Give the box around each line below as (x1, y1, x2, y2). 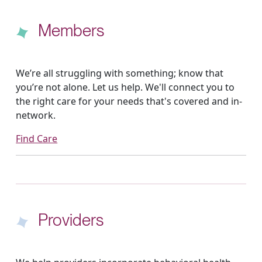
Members (38, 20, 105, 40)
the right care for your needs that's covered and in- (16, 94, 243, 108)
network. (16, 108, 56, 122)
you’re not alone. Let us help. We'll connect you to (16, 80, 235, 94)
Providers (38, 209, 104, 230)
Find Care (20, 132, 58, 145)
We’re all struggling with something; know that (16, 66, 224, 80)
